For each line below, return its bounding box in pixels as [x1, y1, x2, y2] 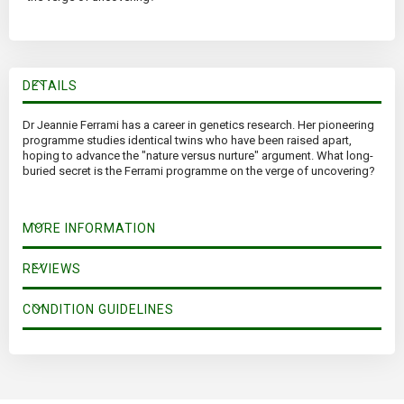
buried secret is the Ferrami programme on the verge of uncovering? [23, 164, 375, 179]
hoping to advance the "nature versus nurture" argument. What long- [23, 149, 373, 163]
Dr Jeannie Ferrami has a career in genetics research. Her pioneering [23, 118, 374, 133]
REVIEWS [23, 262, 81, 277]
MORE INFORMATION [23, 221, 156, 236]
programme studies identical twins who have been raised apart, [23, 133, 352, 148]
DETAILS [23, 78, 78, 94]
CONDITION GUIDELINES [23, 302, 174, 317]
